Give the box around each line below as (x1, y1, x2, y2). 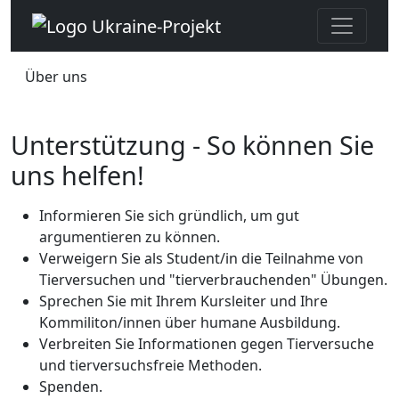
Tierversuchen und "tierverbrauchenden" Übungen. (39, 269, 387, 289)
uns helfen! (11, 157, 144, 192)
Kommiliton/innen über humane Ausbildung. (39, 312, 340, 332)
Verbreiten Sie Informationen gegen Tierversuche (39, 333, 374, 354)
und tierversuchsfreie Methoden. (39, 354, 262, 375)
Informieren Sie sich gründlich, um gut (39, 205, 299, 225)
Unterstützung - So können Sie (11, 126, 374, 162)
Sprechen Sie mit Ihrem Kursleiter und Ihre (39, 290, 328, 311)
